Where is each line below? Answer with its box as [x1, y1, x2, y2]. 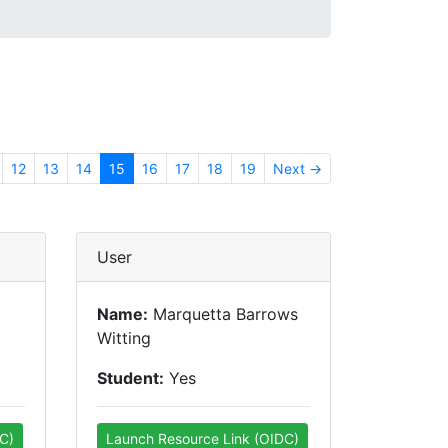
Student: [97, 368, 164, 388]
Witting [97, 328, 151, 348]
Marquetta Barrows [148, 304, 298, 324]
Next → [273, 160, 322, 177]
